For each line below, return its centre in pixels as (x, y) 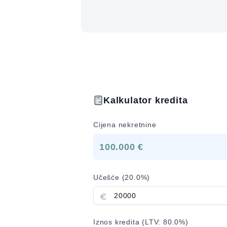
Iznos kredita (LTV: (128, 222)
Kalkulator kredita (146, 100)
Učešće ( (109, 177)
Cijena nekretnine (125, 125)
